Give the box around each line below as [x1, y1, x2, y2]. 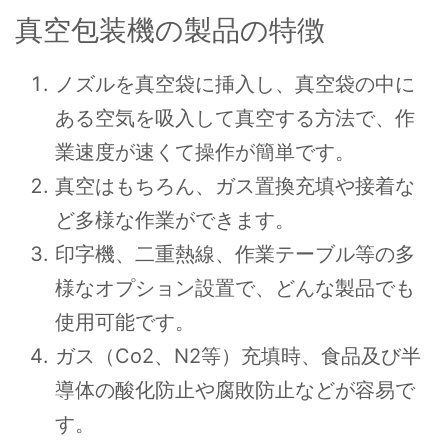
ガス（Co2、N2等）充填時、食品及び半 [55, 344, 421, 368]
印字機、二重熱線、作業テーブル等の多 [55, 242, 415, 266]
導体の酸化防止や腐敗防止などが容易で [55, 378, 415, 402]
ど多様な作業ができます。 [55, 208, 295, 232]
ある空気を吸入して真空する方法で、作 [55, 106, 415, 130]
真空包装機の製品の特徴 [15, 13, 325, 47]
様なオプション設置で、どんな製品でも [55, 276, 415, 300]
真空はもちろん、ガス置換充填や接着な [55, 174, 415, 198]
